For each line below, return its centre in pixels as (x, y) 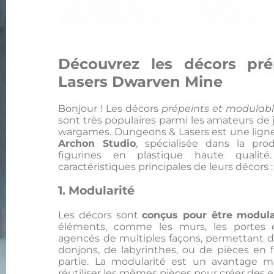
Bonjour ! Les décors (110, 108)
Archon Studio (97, 143)
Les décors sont (100, 215)
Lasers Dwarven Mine (143, 81)
